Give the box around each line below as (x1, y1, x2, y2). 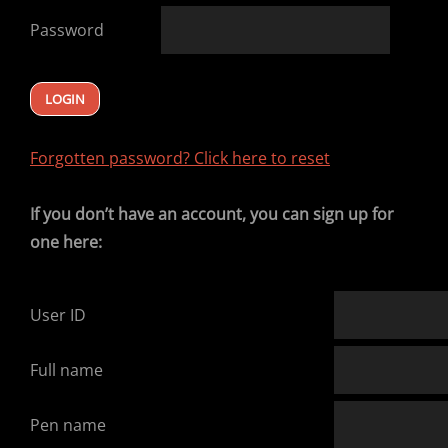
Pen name (30, 414, 110, 436)
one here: (30, 231, 102, 253)
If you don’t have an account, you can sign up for (30, 203, 394, 225)
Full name (30, 359, 107, 381)
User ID (30, 304, 90, 326)
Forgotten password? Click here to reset (30, 147, 330, 169)
